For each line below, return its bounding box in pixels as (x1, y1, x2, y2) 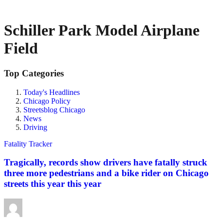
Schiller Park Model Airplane (4, 21, 200, 39)
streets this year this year (4, 179, 101, 189)
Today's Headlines (23, 88, 80, 96)
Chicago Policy (23, 96, 71, 105)
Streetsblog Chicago (23, 105, 85, 114)
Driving (23, 123, 47, 131)
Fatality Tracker (4, 139, 52, 148)
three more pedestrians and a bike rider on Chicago (4, 168, 209, 179)
